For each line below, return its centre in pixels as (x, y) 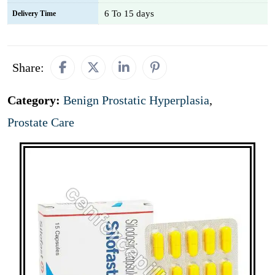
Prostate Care (41, 122)
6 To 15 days (129, 14)
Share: (28, 68)
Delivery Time (34, 14)
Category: (35, 100)
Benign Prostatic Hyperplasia (136, 100)
